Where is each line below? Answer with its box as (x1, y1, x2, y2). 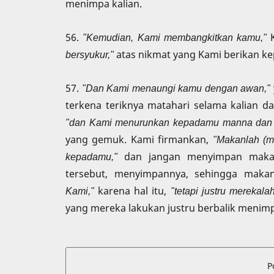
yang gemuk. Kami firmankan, (65, 132, 213, 146)
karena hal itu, (94, 183, 171, 198)
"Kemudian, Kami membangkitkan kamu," (83, 30, 267, 44)
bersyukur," (65, 47, 114, 61)
